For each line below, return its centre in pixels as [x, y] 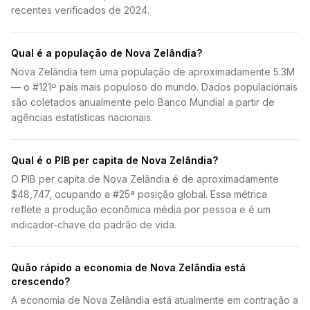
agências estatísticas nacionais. [82, 117]
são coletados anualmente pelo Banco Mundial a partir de [143, 102]
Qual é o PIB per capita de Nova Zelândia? [115, 160]
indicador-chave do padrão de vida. [94, 225]
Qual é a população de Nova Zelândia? [107, 53]
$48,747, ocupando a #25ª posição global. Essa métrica [139, 194]
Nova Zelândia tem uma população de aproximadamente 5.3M [153, 72]
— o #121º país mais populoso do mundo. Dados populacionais [154, 87]
